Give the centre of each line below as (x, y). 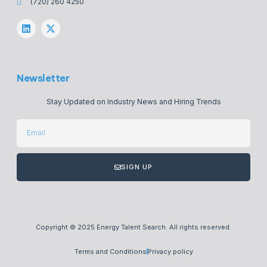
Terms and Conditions (110, 251)
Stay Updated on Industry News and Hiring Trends (133, 101)
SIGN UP (137, 167)
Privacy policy (170, 251)
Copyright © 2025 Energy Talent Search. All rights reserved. (133, 227)
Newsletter (43, 78)
